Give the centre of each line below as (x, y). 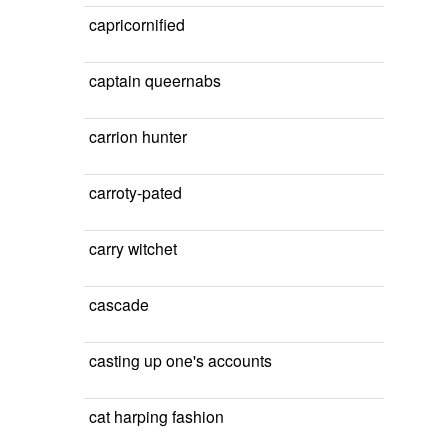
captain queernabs (155, 80)
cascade (119, 304)
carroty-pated (135, 192)
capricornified (137, 24)
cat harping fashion (156, 416)
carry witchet (133, 248)
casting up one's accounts (180, 360)
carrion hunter (138, 136)
